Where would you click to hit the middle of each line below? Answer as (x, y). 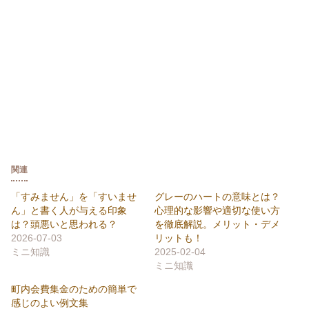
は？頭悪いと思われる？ (64, 224)
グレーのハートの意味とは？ (217, 196)
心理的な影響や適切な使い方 (217, 210)
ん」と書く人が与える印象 (69, 210)
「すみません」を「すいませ (74, 196)
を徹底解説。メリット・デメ (217, 224)
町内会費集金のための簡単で (74, 289)
